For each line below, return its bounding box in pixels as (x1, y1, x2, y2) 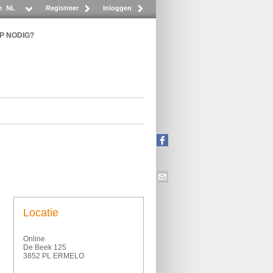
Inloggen (103, 4, 132, 12)
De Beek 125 (23, 243, 66, 252)
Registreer (46, 4, 79, 12)
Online (23, 235, 45, 243)
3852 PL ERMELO (23, 252, 84, 260)
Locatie (23, 207, 58, 219)
